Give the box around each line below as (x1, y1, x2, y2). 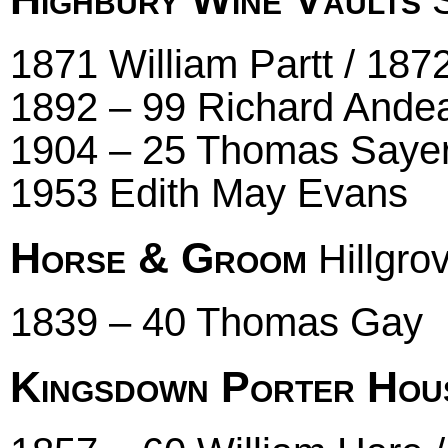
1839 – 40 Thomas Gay (10, 299, 423, 346)
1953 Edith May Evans (10, 170, 408, 216)
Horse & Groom (10, 233, 307, 282)
